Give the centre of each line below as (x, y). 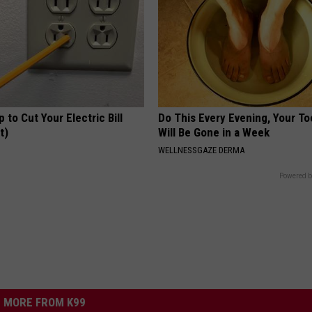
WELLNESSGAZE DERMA (202, 150)
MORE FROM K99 (45, 303)
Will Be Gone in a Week (214, 133)
